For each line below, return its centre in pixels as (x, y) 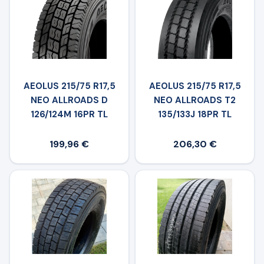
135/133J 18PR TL (195, 115)
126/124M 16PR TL (69, 115)
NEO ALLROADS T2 (195, 100)
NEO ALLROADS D (69, 100)
